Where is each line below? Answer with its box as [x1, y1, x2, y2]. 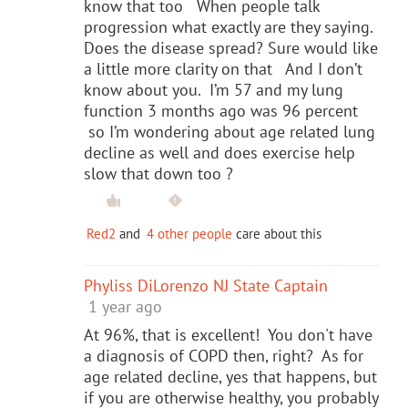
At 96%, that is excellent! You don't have [84, 323, 372, 345]
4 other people [147, 224, 232, 242]
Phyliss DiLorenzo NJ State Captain [84, 274, 328, 296]
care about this [232, 224, 321, 242]
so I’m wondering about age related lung [84, 120, 375, 142]
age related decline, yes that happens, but [84, 365, 377, 387]
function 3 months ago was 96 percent [84, 99, 358, 121]
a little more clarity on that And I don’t [84, 57, 362, 79]
